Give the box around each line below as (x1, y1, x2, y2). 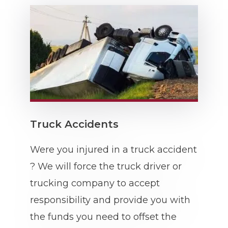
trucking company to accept (30, 178, 160, 189)
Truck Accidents (30, 118, 119, 130)
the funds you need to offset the (30, 211, 177, 222)
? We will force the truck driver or (30, 161, 182, 172)
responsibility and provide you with (30, 194, 190, 206)
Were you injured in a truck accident (30, 144, 197, 155)
